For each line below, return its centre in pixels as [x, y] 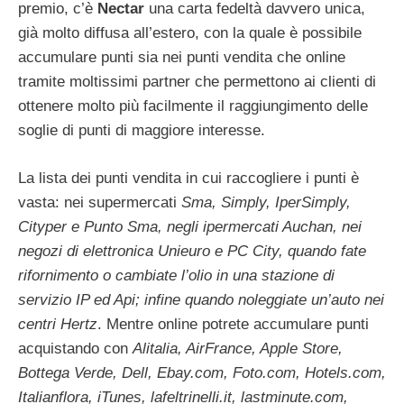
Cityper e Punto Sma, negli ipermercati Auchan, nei [190, 226]
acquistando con [75, 348]
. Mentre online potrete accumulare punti [233, 324]
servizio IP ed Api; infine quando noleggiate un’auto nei [201, 299]
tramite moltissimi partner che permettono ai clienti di [197, 82]
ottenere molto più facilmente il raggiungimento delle [193, 106]
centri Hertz [58, 324]
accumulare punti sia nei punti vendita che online [182, 58]
